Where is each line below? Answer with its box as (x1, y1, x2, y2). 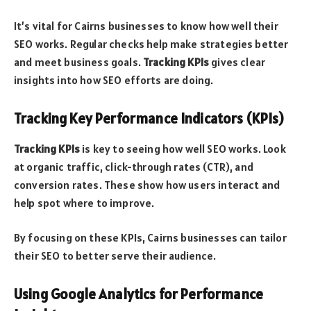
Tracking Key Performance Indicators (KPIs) (14, 109, 283, 128)
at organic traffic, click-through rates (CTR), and (14, 159, 253, 174)
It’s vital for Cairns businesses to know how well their (14, 18, 278, 33)
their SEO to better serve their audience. (14, 249, 217, 263)
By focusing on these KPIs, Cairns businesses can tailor (14, 230, 287, 245)
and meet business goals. (14, 54, 143, 69)
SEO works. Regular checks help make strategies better (14, 36, 289, 51)
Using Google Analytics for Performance (14, 285, 264, 304)
